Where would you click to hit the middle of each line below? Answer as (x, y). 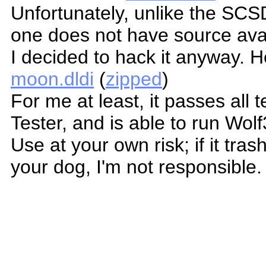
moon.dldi (52, 79)
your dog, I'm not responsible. (136, 167)
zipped (134, 79)
